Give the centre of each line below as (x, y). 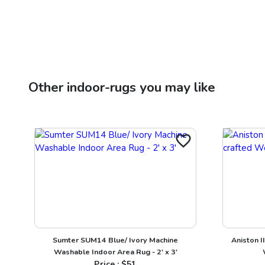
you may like (176, 87)
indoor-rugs (101, 87)
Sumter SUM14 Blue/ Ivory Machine (115, 240)
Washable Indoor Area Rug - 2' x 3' (115, 251)
